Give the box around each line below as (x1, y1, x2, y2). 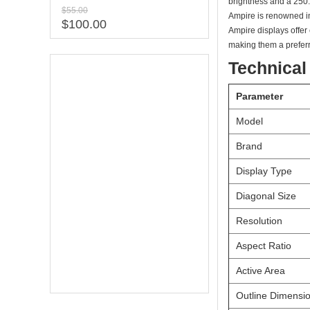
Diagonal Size (236, 190, 296, 201)
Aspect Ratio (236, 239, 291, 251)
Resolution (236, 215, 282, 226)
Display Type (236, 165, 292, 176)
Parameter (236, 90, 283, 102)
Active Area (236, 264, 285, 276)
